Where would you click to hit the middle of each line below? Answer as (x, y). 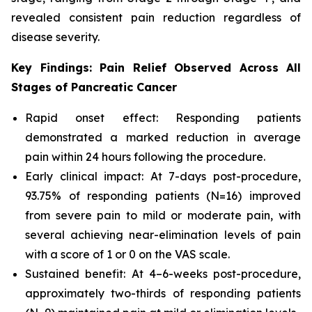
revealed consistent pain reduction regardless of (156, 17)
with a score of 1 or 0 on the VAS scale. (127, 254)
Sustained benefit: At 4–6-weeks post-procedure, (163, 274)
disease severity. (55, 37)
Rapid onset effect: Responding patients (163, 118)
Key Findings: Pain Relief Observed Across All (156, 68)
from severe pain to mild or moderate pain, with (163, 215)
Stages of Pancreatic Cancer (94, 87)
